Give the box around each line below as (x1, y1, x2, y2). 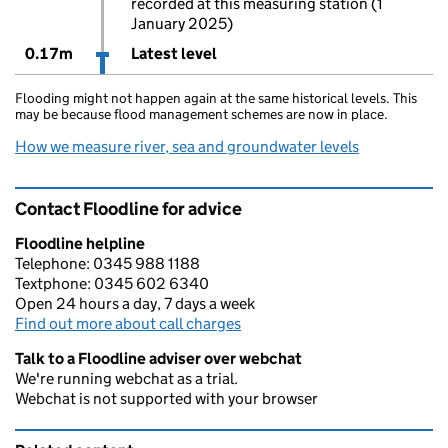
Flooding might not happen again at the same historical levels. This (15, 89, 417, 107)
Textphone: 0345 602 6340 (15, 274, 209, 293)
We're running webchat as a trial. (15, 369, 238, 388)
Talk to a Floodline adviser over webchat (15, 349, 302, 368)
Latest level (130, 44, 217, 63)
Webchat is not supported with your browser (15, 389, 318, 408)
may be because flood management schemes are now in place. (15, 105, 388, 123)
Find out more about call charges (15, 314, 241, 333)
